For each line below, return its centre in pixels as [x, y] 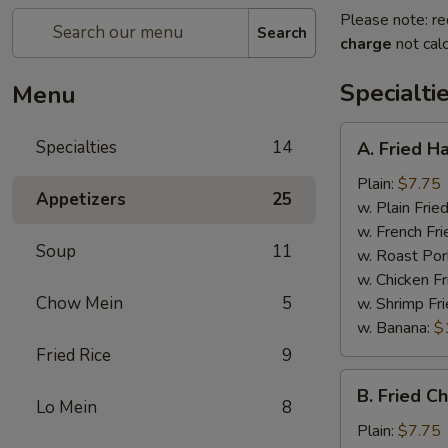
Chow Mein [79, 303]
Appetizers [81, 199]
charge [366, 44]
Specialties [76, 147]
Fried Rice [73, 355]
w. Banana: [395, 328]
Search [282, 32]
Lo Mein [66, 407]
